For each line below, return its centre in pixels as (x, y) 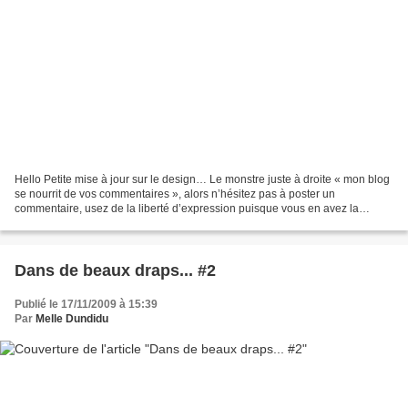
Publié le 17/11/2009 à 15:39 (86, 304)
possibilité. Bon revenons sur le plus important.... (134, 223)
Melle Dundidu (72, 318)
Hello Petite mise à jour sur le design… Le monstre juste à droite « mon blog (202, 179)
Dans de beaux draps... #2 (115, 270)
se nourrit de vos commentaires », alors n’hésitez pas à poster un (175, 194)
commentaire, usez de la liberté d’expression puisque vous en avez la (187, 208)
